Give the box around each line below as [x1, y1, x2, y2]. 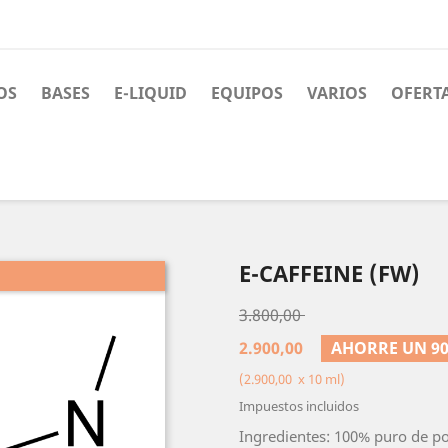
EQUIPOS [211, 82, 283, 104]
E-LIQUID [114, 82, 187, 104]
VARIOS [307, 82, 367, 104]
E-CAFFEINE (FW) [239, 258, 420, 289]
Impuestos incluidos [239, 397, 359, 416]
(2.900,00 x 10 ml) [239, 370, 345, 389]
